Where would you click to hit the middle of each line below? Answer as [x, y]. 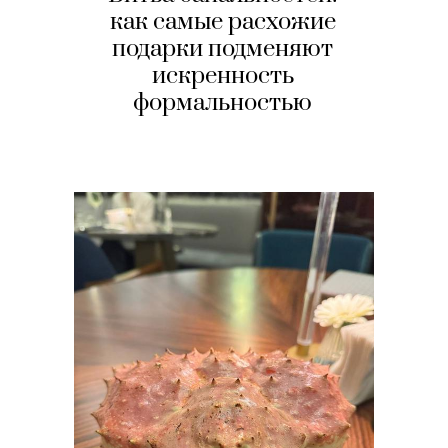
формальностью [223, 103]
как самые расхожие [222, 22]
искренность [222, 76]
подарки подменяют [223, 49]
